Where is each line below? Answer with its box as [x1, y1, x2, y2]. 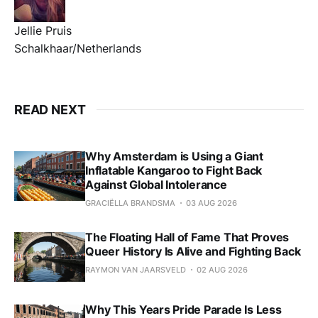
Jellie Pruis [14, 23, 72, 38]
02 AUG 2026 [197, 264, 248, 275]
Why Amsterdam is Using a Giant [85, 148, 263, 163]
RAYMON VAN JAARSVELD [85, 264, 186, 275]
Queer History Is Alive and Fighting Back [85, 243, 301, 258]
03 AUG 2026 [186, 197, 237, 208]
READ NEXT [14, 102, 86, 117]
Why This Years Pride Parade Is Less [85, 302, 282, 317]
